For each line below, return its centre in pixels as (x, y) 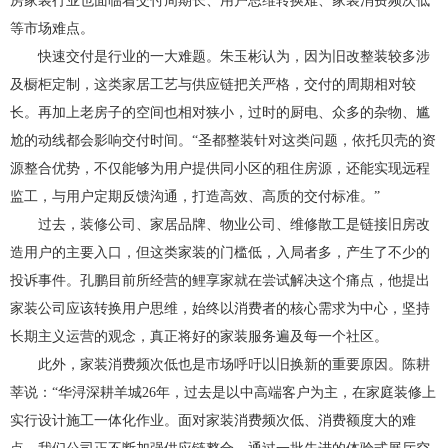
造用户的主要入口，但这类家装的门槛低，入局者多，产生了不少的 (220, 252)
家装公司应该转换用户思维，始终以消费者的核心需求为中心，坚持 (220, 308)
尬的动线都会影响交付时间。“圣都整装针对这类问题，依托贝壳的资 (223, 140)
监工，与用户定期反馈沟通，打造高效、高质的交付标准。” (195, 196)
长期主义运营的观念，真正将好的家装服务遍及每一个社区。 (199, 336)
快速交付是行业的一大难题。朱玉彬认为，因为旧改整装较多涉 (234, 56)
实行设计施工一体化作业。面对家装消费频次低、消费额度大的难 (213, 420)
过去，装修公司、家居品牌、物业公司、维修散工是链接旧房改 (234, 224)
